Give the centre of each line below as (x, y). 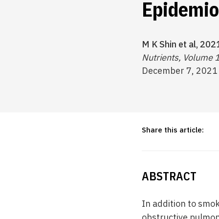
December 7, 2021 (180, 71)
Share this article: (173, 130)
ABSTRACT (169, 176)
